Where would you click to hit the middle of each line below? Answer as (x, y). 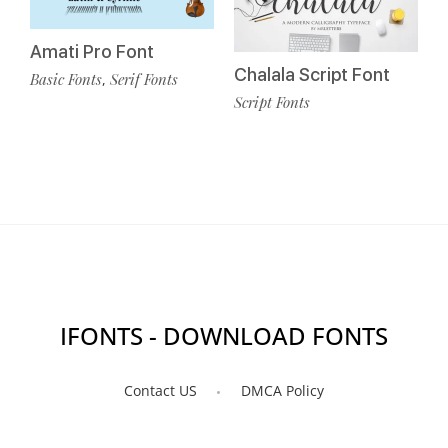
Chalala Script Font (312, 74)
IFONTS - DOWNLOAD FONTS (224, 335)
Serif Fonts (144, 78)
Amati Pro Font (92, 51)
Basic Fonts (66, 78)
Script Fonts (272, 101)
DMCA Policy (282, 391)
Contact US (160, 391)
